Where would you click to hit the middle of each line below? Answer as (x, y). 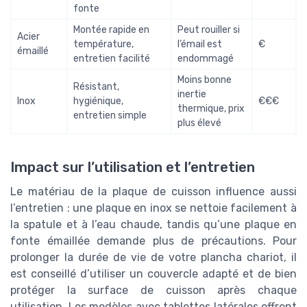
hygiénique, (98, 101)
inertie (192, 94)
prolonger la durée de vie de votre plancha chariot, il (153, 258)
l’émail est (200, 44)
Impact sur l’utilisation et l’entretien (133, 168)
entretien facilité (112, 58)
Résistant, (96, 86)
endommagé (206, 58)
